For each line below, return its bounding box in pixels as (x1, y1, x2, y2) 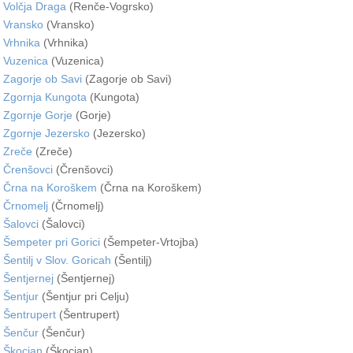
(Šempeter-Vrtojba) (100, 235, 199, 248)
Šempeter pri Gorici (3, 235, 100, 248)
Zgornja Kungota (3, 90, 87, 103)
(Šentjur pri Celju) (39, 289, 129, 303)
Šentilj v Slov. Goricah (3, 253, 111, 266)
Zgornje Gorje (3, 108, 72, 121)
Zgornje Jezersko (3, 126, 90, 139)
